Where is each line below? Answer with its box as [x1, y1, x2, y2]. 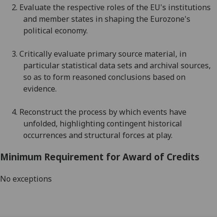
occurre [23, 130, 50, 141]
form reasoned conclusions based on [53, 72, 186, 83]
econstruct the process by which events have [24, 107, 186, 118]
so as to [23, 72, 53, 83]
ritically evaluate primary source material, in [24, 48, 186, 60]
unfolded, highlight [23, 118, 93, 129]
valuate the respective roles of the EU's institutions [24, 2, 211, 13]
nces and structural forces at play [50, 130, 171, 141]
